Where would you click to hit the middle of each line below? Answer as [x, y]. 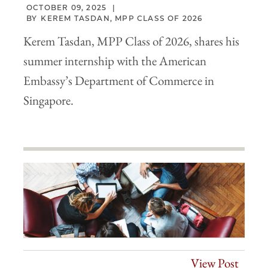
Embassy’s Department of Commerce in [119, 80]
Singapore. [48, 100]
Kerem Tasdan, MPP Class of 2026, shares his [131, 41]
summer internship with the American [115, 60]
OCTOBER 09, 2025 [67, 7]
